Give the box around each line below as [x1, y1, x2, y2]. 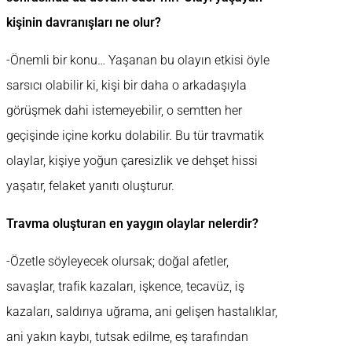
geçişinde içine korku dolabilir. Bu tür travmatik [6, 128, 264, 144]
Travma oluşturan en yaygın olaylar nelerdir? [6, 216, 258, 232]
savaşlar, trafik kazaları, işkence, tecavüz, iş [6, 279, 244, 295]
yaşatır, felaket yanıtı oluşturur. [6, 178, 174, 194]
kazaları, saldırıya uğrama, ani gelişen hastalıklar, [6, 304, 277, 320]
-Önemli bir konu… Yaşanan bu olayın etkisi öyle [6, 53, 269, 68]
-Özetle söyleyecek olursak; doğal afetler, [6, 254, 229, 269]
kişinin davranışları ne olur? [6, 15, 161, 31]
